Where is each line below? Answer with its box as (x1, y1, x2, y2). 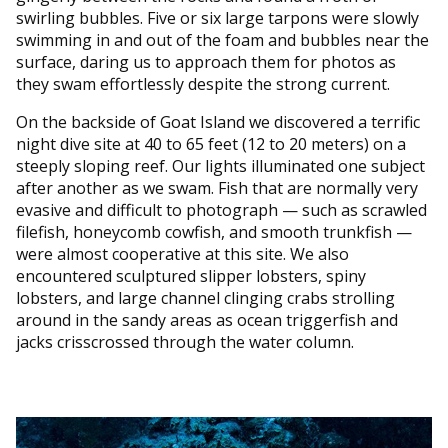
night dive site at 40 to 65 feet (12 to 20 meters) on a (16, 132, 406, 155)
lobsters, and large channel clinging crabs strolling (16, 286, 395, 309)
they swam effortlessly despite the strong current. (16, 72, 394, 95)
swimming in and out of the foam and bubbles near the (16, 28, 429, 51)
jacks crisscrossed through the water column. (16, 330, 358, 353)
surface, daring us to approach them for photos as (16, 50, 396, 73)
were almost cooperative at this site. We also (16, 242, 349, 265)
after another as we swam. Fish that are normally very (16, 176, 418, 199)
